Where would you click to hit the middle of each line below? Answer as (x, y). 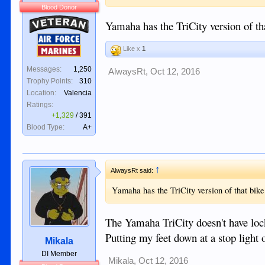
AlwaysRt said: (133, 171)
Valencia (78, 93)
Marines (44, 51)
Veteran (43, 21)
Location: (42, 93)
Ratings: (40, 105)
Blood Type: (46, 127)
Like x (132, 48)
